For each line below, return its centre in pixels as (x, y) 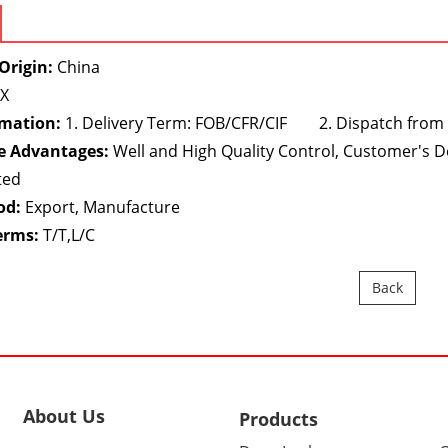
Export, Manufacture (101, 207)
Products (278, 419)
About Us (64, 416)
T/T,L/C (67, 235)
